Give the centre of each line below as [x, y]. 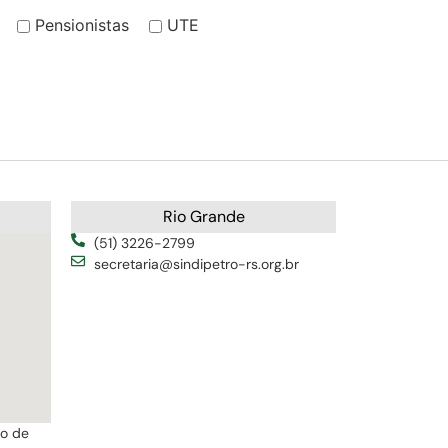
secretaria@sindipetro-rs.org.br [196, 263]
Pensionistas [82, 25]
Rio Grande [203, 216]
